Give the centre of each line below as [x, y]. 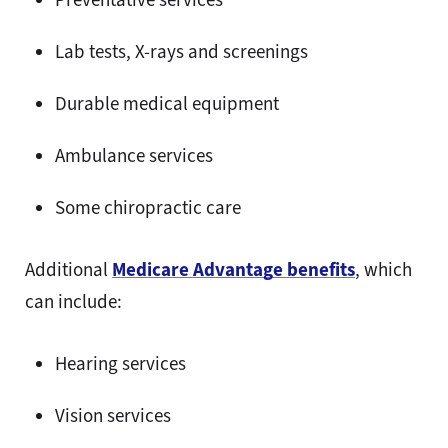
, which [383, 270]
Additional [68, 270]
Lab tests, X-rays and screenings [181, 52]
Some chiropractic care [148, 208]
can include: [73, 302]
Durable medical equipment [167, 104]
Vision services [113, 416]
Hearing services [120, 364]
